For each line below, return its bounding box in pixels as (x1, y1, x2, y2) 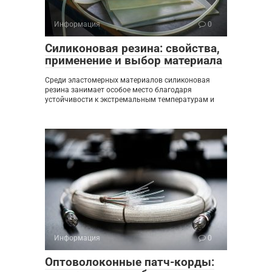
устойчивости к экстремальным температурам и (45, 95, 214, 104)
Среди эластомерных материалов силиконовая (45, 76, 210, 85)
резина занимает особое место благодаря (45, 86, 192, 95)
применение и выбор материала (45, 53, 222, 68)
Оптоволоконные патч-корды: (45, 255, 214, 270)
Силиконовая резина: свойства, (45, 41, 220, 56)
